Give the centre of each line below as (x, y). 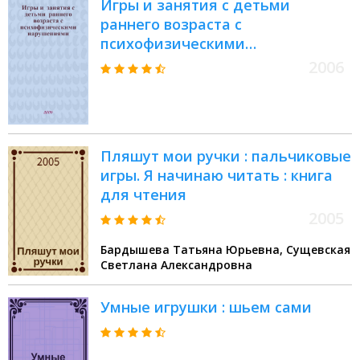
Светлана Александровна (176, 265)
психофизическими (173, 44)
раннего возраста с (171, 25)
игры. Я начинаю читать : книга (217, 176)
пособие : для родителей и (201, 82)
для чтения (143, 195)
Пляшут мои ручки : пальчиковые (226, 156)
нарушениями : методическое (212, 63)
